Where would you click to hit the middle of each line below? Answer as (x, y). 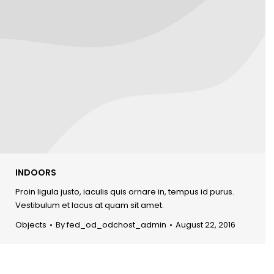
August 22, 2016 (206, 224)
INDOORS (36, 172)
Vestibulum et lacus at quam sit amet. (90, 205)
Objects (31, 224)
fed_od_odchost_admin (117, 224)
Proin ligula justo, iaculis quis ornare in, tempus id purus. (125, 191)
